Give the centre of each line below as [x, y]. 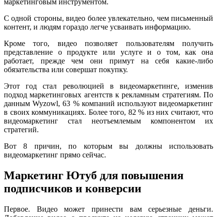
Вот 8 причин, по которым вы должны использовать [108, 146]
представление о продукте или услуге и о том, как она [108, 52]
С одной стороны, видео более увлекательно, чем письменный [108, 18]
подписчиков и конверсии [73, 188]
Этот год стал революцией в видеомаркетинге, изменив [108, 86]
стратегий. [21, 129]
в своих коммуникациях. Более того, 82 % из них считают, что [108, 112]
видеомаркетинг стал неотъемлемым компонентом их [108, 121]
